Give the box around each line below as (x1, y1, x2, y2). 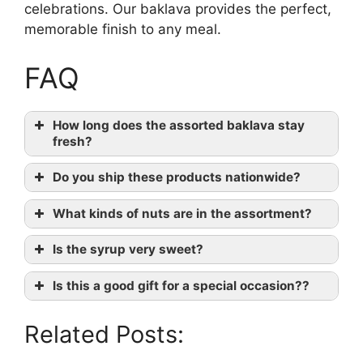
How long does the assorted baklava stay (53, 117, 305, 133)
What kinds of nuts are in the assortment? (53, 205, 312, 221)
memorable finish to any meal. (24, 21, 221, 38)
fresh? (53, 133, 92, 149)
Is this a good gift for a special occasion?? (53, 277, 310, 293)
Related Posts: (24, 320, 184, 349)
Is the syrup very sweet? (53, 241, 203, 258)
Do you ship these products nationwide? (53, 169, 301, 186)
